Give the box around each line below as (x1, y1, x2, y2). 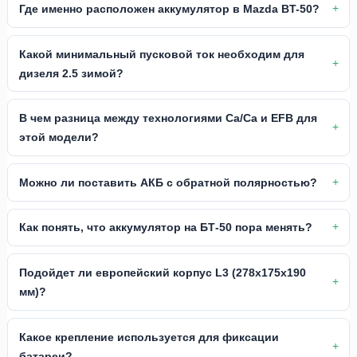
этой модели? (18, 131, 99, 144)
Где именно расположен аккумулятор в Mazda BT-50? (18, 2, 320, 16)
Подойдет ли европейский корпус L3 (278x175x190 (18, 266, 306, 280)
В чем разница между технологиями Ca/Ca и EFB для (18, 112, 317, 125)
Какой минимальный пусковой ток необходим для (18, 47, 304, 61)
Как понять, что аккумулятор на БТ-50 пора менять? (18, 221, 312, 234)
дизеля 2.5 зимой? (18, 66, 124, 80)
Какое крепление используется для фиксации (18, 330, 279, 343)
